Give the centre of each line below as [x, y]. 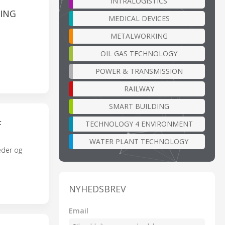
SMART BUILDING [139, 106]
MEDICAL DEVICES [139, 18]
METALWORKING [139, 36]
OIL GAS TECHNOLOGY [139, 53]
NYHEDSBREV [97, 189]
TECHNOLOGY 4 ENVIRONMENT [139, 124]
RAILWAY [139, 88]
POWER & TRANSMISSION [139, 71]
